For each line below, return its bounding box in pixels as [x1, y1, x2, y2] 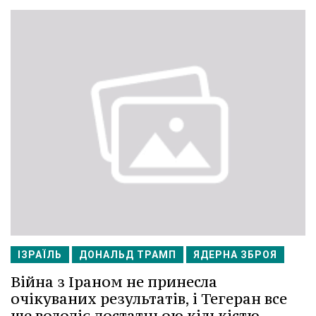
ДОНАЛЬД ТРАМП [79, 249, 176, 261]
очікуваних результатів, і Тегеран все [11, 289, 287, 309]
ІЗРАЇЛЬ [18, 249, 62, 261]
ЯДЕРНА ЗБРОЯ [193, 249, 277, 261]
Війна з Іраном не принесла [11, 272, 217, 292]
